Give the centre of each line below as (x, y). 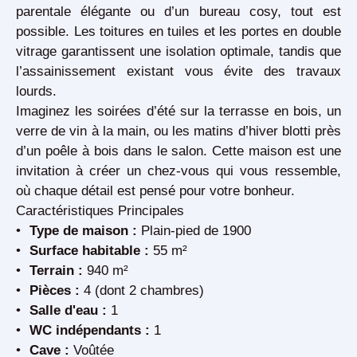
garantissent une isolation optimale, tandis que (199, 51)
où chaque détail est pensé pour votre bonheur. (155, 191)
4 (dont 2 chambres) (142, 290)
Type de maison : (84, 231)
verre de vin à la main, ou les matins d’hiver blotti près (178, 131)
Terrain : (57, 271)
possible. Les (58, 31)
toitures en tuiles (150, 31)
